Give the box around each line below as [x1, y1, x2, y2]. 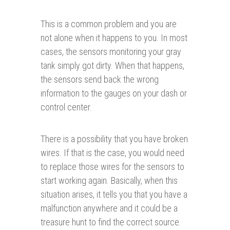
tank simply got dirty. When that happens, [41, 60, 184, 71]
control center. [41, 102, 92, 113]
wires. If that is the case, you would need [41, 147, 184, 159]
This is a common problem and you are [41, 18, 177, 30]
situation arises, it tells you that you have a [41, 189, 187, 200]
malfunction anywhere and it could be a [41, 203, 178, 214]
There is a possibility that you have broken [41, 133, 188, 145]
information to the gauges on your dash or [41, 88, 187, 99]
